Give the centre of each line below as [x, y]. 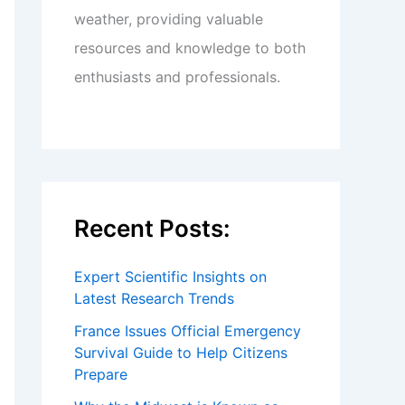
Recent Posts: [152, 228]
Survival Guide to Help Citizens [181, 353]
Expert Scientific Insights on [170, 277]
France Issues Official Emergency [188, 331]
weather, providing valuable [169, 19]
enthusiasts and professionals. [177, 77]
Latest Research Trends [154, 298]
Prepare [101, 374]
